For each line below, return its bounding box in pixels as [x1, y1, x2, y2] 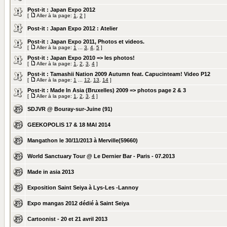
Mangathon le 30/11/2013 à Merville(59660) [27, 137, 138, 143]
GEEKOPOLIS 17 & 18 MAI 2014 [27, 122, 110, 128]
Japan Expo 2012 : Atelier [50, 25, 118, 31]
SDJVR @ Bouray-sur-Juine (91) [27, 106, 112, 112]
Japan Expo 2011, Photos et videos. [50, 39, 144, 45]
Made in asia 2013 [27, 169, 74, 175]
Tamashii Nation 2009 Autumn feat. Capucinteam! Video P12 [50, 71, 210, 77]
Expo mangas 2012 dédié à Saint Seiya [27, 200, 129, 206]
